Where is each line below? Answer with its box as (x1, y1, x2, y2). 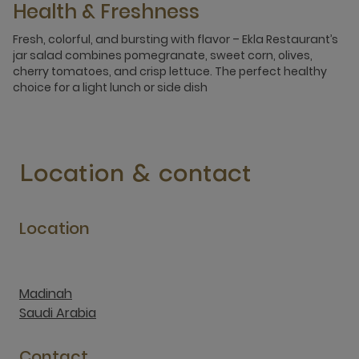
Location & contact (19, 163, 252, 187)
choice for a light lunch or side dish (13, 79, 208, 95)
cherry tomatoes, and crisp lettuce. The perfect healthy (13, 63, 327, 79)
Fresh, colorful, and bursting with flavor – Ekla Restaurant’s (13, 31, 338, 47)
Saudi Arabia (19, 304, 96, 322)
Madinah (19, 284, 72, 303)
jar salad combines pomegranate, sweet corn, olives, (13, 47, 313, 63)
